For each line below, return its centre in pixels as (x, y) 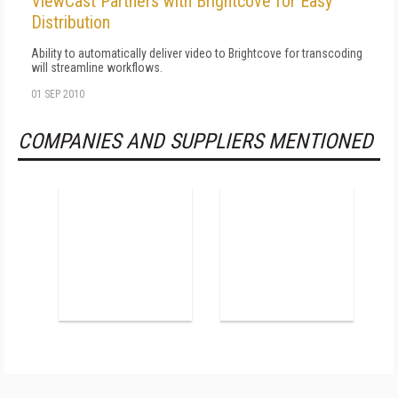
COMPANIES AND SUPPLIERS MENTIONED (195, 141)
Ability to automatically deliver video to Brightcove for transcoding (197, 53)
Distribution (71, 22)
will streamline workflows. (97, 68)
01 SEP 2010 (58, 94)
